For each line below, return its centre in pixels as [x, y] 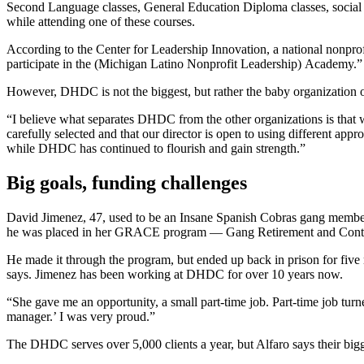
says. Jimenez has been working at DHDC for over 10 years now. [175, 275]
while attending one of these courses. [101, 22]
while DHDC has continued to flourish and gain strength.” [156, 149]
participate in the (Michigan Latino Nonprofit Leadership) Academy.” [184, 64]
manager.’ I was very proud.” [81, 317]
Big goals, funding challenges [127, 183]
